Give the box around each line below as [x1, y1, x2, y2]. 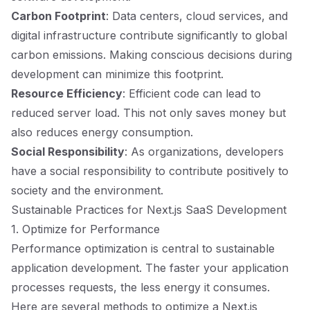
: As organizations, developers [125, 145, 284, 158]
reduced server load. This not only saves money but [11, 106, 286, 120]
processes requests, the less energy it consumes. [11, 280, 270, 294]
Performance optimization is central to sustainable [11, 241, 275, 255]
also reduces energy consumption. [11, 125, 193, 139]
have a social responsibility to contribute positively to [11, 164, 289, 178]
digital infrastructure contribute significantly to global [11, 28, 287, 42]
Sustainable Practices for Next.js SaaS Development [11, 203, 286, 217]
